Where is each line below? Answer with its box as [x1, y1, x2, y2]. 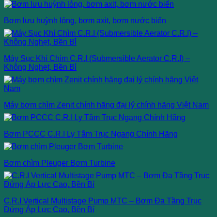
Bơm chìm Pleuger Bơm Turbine [4, 158, 115, 167]
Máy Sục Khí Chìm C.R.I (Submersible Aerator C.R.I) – [4, 54, 190, 62]
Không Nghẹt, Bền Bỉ [4, 62, 77, 71]
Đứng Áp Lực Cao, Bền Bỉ [4, 205, 94, 214]
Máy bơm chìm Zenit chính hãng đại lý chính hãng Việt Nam [4, 100, 209, 109]
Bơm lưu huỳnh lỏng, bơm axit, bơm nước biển [4, 16, 166, 25]
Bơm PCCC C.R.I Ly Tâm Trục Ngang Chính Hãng [4, 129, 178, 138]
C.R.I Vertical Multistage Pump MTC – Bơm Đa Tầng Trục [4, 196, 201, 205]
